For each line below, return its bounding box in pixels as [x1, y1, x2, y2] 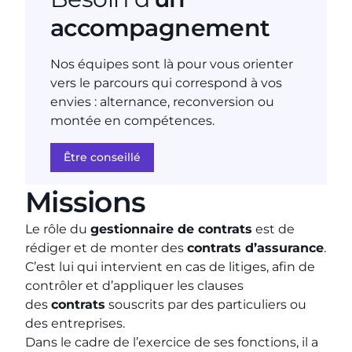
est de [252, 222, 295, 236]
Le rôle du [25, 222, 90, 236]
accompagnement [50, 13, 270, 42]
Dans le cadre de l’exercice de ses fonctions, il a [25, 335, 318, 350]
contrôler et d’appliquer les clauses [25, 278, 244, 293]
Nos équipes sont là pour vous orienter [50, 57, 293, 71]
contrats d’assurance [187, 240, 324, 255]
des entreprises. [25, 316, 125, 331]
